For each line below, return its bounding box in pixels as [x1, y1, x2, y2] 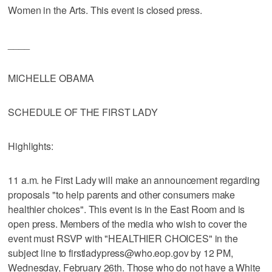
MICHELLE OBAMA [8, 70, 94, 85]
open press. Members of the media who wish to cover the [8, 216, 247, 231]
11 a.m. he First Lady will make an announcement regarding [8, 172, 260, 187]
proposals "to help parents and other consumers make [8, 187, 236, 202]
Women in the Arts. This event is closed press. [8, 2, 202, 17]
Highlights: [8, 138, 53, 153]
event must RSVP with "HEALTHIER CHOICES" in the [8, 231, 238, 245]
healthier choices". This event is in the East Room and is [8, 202, 245, 216]
